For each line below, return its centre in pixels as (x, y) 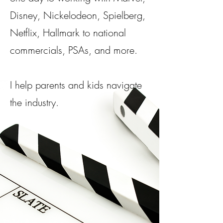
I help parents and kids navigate (76, 85)
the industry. (34, 102)
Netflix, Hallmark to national (68, 33)
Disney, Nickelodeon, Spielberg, (78, 15)
